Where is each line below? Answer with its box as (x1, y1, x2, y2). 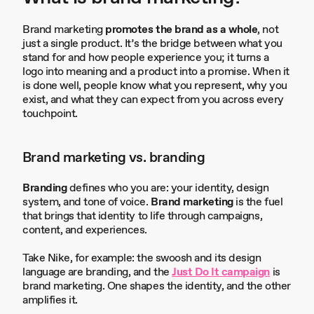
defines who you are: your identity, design (67, 181, 269, 196)
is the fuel (233, 195, 283, 210)
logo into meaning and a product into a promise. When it (22, 64, 289, 79)
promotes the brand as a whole (105, 22, 258, 37)
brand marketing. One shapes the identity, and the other (22, 279, 291, 294)
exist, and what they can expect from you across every (22, 93, 284, 107)
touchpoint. (22, 107, 78, 121)
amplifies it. (22, 293, 81, 308)
